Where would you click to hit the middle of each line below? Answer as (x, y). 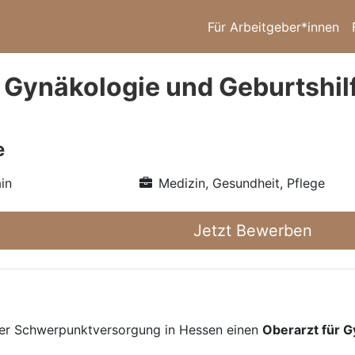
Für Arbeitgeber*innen (273, 27)
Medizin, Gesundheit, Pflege (241, 183)
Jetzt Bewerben (253, 231)
